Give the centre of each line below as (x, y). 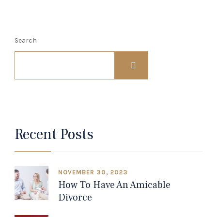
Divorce (75, 198)
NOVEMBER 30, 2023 (93, 172)
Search (26, 41)
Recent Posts (54, 135)
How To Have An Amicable (114, 185)
